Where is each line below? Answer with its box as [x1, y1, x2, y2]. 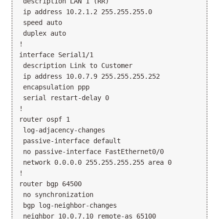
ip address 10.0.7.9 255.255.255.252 [19, 72, 160, 81]
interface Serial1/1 [19, 51, 93, 59]
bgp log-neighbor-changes [19, 201, 117, 210]
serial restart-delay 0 [19, 94, 109, 102]
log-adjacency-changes [19, 126, 105, 134]
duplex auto [19, 29, 66, 38]
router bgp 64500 [19, 180, 82, 188]
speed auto [19, 19, 62, 27]
